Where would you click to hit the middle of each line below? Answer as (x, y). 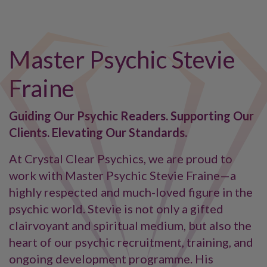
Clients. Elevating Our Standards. (98, 132)
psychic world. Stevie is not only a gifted (116, 209)
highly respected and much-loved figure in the (131, 192)
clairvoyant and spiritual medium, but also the (130, 225)
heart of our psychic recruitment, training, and (131, 242)
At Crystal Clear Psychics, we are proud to (121, 159)
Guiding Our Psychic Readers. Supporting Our (131, 116)
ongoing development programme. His (111, 259)
